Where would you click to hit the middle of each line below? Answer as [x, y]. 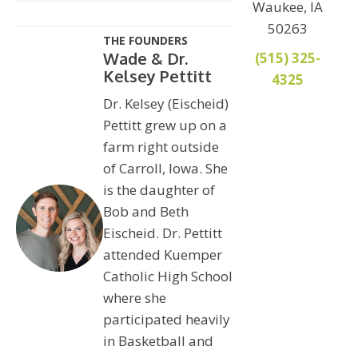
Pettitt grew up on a [165, 125]
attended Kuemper [162, 254]
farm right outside [161, 146]
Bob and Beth [145, 211]
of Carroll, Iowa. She [165, 168]
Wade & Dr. [145, 58]
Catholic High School [167, 276]
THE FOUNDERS [145, 40]
